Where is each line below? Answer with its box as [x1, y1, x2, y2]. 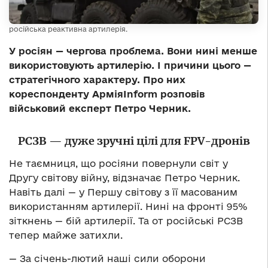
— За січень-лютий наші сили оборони [9, 252, 206, 264]
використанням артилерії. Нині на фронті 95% [9, 200, 248, 212]
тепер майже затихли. [9, 229, 123, 240]
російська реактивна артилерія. [9, 25, 127, 33]
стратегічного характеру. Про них [9, 74, 185, 85]
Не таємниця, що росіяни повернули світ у [9, 157, 228, 169]
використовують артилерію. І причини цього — [9, 59, 251, 71]
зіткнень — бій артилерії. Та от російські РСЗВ [9, 215, 243, 226]
